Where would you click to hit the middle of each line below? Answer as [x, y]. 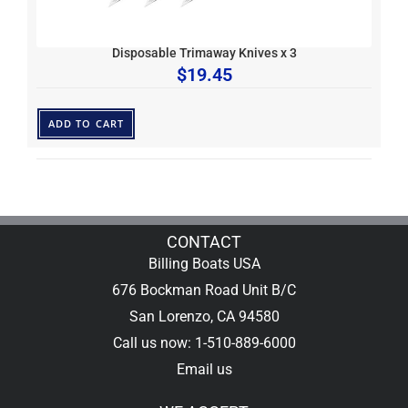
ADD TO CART [86, 123]
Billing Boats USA [204, 263]
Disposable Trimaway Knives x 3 [204, 53]
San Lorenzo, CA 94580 [204, 316]
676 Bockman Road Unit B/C [204, 290]
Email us [204, 369]
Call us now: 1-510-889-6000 [204, 342]
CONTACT [204, 241]
